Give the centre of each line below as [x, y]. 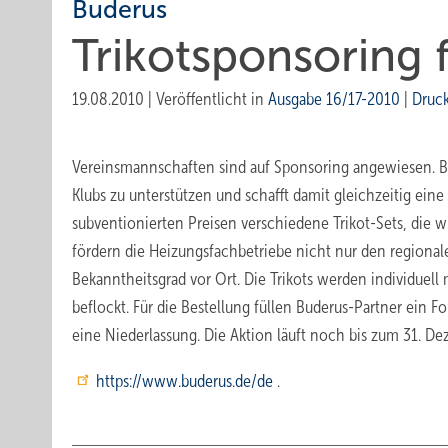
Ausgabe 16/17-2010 [334, 99]
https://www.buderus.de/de [186, 381]
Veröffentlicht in [212, 99]
